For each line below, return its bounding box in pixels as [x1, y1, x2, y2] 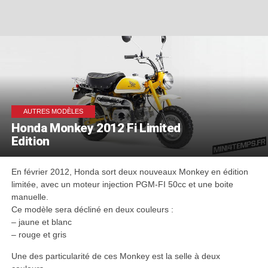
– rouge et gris [11, 229, 66, 239]
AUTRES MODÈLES [23, 107, 83, 115]
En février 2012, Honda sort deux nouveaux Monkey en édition [11, 166, 248, 176]
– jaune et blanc [11, 217, 72, 227]
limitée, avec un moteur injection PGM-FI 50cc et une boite [11, 179, 233, 189]
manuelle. [11, 191, 48, 202]
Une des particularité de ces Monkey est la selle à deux [11, 251, 220, 261]
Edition [11, 133, 50, 148]
